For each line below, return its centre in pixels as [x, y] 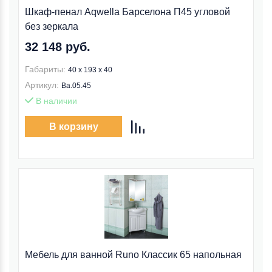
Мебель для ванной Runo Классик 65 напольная [133, 255]
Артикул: [42, 85]
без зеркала [52, 26]
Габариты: [45, 69]
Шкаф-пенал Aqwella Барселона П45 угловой [127, 12]
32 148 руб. [58, 47]
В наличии [55, 101]
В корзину [73, 127]
